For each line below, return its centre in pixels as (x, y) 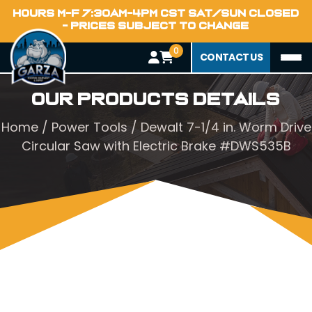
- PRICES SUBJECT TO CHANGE (156, 26)
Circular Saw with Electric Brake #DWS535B (156, 146)
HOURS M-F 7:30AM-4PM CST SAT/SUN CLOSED (156, 13)
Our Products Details (156, 100)
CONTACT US (231, 57)
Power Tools (89, 127)
